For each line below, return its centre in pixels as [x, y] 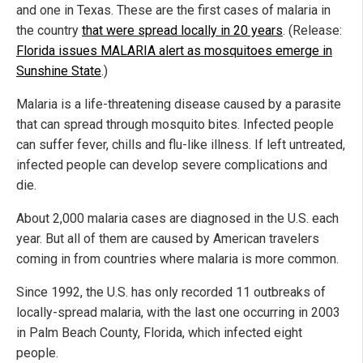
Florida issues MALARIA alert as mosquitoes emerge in [174, 51]
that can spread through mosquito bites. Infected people [175, 125]
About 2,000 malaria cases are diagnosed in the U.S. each [177, 219]
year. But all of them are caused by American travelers [168, 239]
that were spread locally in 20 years [182, 31]
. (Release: [312, 31]
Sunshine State [59, 71]
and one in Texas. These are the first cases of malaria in [173, 11]
